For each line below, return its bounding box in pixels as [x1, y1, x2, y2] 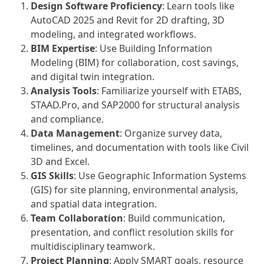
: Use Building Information [95, 42, 213, 55]
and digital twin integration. [31, 70, 155, 83]
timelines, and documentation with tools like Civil [31, 141, 249, 154]
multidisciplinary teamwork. [31, 240, 156, 253]
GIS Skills [31, 169, 74, 182]
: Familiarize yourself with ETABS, [97, 84, 242, 97]
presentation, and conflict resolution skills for [31, 226, 235, 239]
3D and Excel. [31, 155, 90, 168]
